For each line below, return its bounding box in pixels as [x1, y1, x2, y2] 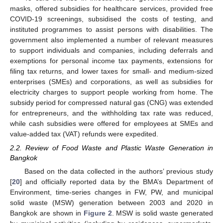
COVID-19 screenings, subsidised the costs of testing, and [10, 14, 213, 23]
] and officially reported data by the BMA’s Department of [20, 177, 213, 186]
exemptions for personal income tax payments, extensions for [10, 56, 213, 65]
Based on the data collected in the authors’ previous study [24, 167, 213, 175]
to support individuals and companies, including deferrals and [10, 46, 213, 54]
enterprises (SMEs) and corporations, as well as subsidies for [10, 77, 213, 86]
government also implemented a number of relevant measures [10, 35, 213, 44]
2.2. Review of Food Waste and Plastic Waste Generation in [10, 143, 213, 152]
